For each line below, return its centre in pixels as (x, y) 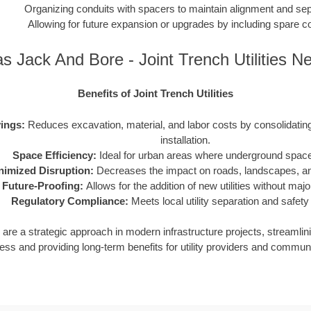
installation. (185, 140)
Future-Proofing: (42, 185)
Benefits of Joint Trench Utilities (155, 94)
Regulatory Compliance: (69, 201)
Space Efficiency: (54, 155)
